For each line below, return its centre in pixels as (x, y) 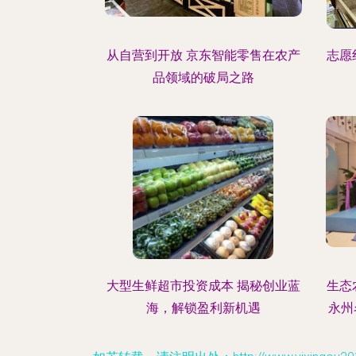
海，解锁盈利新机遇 (203, 308)
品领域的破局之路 (203, 77)
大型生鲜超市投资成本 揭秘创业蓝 (203, 286)
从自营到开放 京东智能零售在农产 (203, 55)
